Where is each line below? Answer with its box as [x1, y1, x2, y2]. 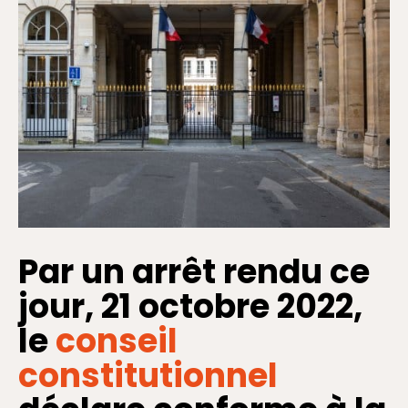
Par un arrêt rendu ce [18, 249, 370, 296]
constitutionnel [18, 352, 278, 400]
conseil [56, 318, 178, 365]
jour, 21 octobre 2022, [18, 283, 362, 331]
